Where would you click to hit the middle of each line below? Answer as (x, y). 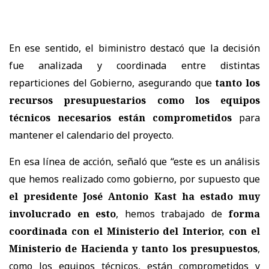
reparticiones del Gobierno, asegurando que (112, 83)
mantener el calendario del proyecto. (91, 135)
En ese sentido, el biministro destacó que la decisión (134, 48)
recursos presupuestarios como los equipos (134, 101)
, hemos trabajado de (172, 214)
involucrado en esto (62, 214)
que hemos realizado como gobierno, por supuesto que (134, 179)
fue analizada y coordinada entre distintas (134, 66)
